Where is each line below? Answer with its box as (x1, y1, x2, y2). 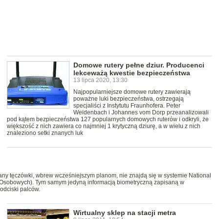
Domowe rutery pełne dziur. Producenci (73, 61, 204, 69)
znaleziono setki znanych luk (7, 130, 83, 137)
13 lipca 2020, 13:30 (73, 77, 128, 84)
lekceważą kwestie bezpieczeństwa (73, 69, 190, 77)
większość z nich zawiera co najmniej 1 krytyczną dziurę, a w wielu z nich (7, 123, 200, 130)
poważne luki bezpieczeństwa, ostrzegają (73, 95, 184, 103)
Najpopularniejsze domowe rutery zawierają (73, 88, 191, 96)
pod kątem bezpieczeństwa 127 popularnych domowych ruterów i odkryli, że (7, 116, 209, 123)
